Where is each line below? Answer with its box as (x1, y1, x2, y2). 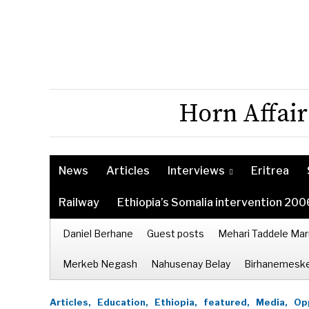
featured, (203, 297, 250, 308)
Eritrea (251, 164, 289, 177)
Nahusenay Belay (151, 258, 230, 270)
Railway (59, 196, 99, 209)
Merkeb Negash (63, 258, 137, 270)
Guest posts (147, 228, 204, 239)
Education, (97, 297, 148, 308)
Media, (256, 297, 288, 308)
